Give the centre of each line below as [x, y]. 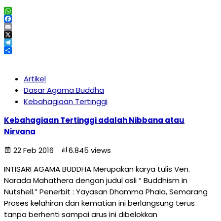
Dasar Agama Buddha [64, 90]
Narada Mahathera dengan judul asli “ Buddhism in [96, 180]
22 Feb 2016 [34, 150]
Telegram [22, 50]
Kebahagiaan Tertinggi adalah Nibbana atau [94, 120]
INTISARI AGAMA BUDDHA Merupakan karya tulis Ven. [97, 169]
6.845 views [90, 150]
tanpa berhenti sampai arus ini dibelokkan [81, 214]
